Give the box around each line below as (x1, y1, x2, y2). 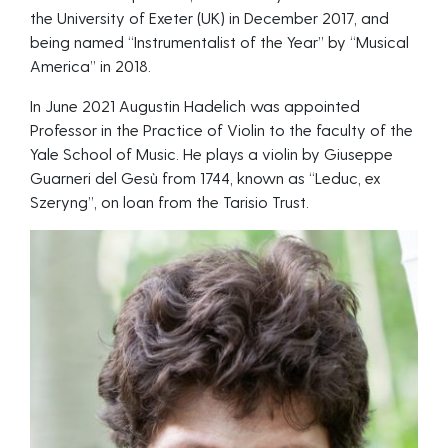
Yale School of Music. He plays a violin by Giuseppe (30, 144, 393, 163)
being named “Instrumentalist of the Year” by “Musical (30, 32, 409, 51)
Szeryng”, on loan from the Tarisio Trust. (30, 192, 309, 211)
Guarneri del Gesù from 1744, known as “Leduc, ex (30, 168, 381, 187)
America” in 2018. (30, 56, 151, 75)
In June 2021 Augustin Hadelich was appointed (30, 96, 360, 115)
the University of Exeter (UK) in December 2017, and (30, 8, 389, 27)
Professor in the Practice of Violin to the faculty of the (30, 120, 413, 139)
